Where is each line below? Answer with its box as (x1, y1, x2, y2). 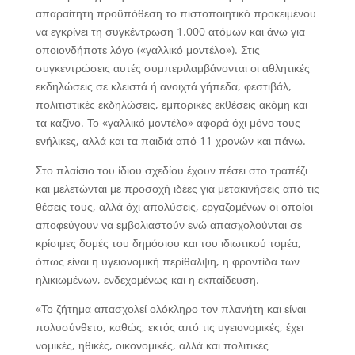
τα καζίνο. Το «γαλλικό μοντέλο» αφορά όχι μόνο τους (35, 114, 300, 130)
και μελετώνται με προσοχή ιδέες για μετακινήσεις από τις (35, 180, 319, 196)
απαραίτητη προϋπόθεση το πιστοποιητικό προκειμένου (35, 5, 316, 21)
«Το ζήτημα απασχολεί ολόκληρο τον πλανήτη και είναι (35, 300, 306, 316)
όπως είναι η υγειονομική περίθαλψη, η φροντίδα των (35, 253, 300, 269)
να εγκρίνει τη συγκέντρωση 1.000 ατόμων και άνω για (35, 23, 305, 39)
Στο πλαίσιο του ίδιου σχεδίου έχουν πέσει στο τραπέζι (35, 162, 307, 177)
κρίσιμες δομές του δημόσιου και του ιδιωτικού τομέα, (35, 235, 301, 250)
